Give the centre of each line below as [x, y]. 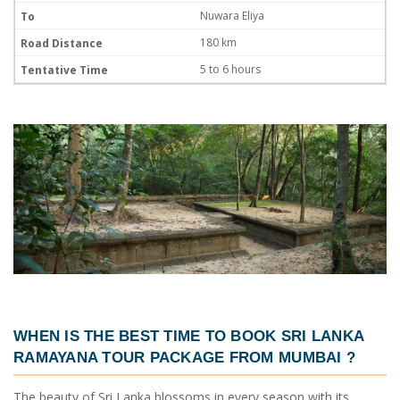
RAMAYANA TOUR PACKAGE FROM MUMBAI [178, 357]
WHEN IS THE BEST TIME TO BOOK [147, 335]
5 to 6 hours [230, 70]
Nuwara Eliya [232, 16]
